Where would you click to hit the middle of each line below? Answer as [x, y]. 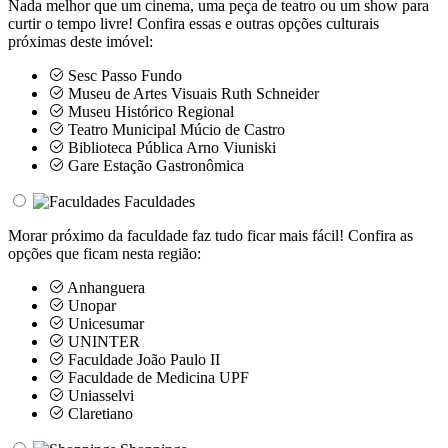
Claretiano [98, 413]
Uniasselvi [99, 395]
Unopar [90, 305]
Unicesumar [104, 323]
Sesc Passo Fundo [123, 75]
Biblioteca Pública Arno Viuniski [170, 147]
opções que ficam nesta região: [104, 253]
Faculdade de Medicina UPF [156, 377]
